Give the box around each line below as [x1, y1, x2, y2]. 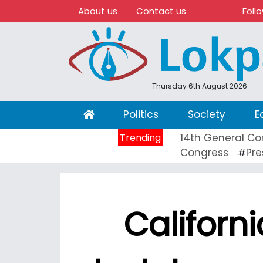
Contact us [136, 5, 186, 17]
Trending [120, 130, 161, 144]
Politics [123, 107, 159, 122]
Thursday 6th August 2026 [151, 80, 247, 91]
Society [187, 107, 225, 122]
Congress [180, 145, 228, 160]
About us [78, 5, 117, 17]
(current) [93, 106, 140, 121]
